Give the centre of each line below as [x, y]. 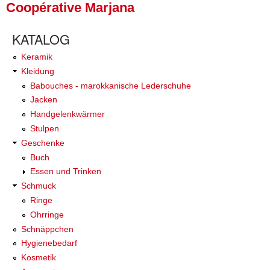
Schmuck [39, 186]
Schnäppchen [47, 229]
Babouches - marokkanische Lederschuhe [111, 85]
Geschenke [43, 143]
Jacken [44, 100]
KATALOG [41, 39]
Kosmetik [39, 258]
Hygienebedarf [49, 243]
